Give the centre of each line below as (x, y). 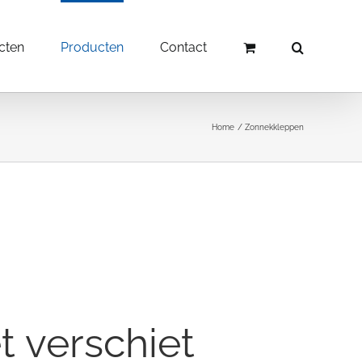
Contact (183, 47)
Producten (92, 47)
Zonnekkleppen (274, 127)
